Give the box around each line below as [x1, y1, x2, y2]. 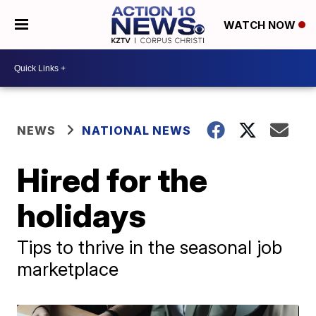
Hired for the [17, 160, 208, 200]
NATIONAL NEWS [82, 123, 192, 138]
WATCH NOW [223, 18, 298, 32]
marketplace [17, 258, 119, 280]
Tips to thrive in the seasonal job [17, 236, 283, 258]
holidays [17, 195, 147, 235]
